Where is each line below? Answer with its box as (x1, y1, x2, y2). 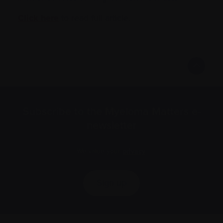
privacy (122, 145, 145, 156)
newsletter (86, 117, 137, 133)
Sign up (97, 176, 126, 190)
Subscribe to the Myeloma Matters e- (22, 103, 201, 119)
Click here (18, 11, 59, 24)
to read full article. (59, 11, 130, 24)
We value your (76, 145, 122, 156)
